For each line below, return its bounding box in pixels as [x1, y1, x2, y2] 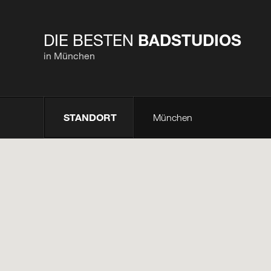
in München [44, 50, 95, 61]
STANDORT [64, 111, 117, 123]
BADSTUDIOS [138, 30, 241, 50]
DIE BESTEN [44, 30, 138, 50]
